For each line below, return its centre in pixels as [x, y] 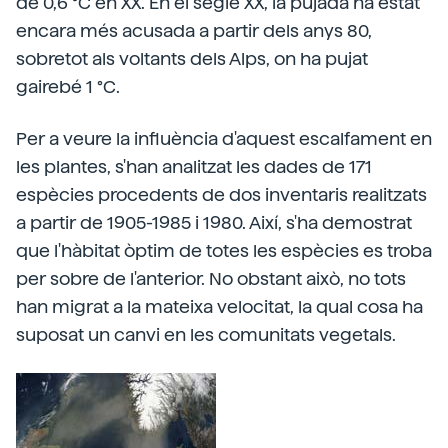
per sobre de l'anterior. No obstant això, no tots [211, 278]
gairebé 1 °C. [68, 86]
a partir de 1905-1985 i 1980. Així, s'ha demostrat [214, 222]
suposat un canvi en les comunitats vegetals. [206, 334]
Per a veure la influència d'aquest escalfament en [224, 138]
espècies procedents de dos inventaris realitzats [221, 194]
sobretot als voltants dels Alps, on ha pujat [192, 58]
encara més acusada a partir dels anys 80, [194, 30]
